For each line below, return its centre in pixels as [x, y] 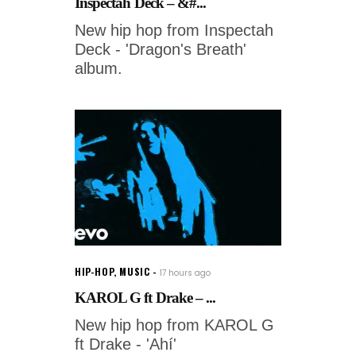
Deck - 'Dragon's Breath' [161, 49]
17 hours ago [186, 273]
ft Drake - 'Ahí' [126, 344]
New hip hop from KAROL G [174, 325]
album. [99, 68]
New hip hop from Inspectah [174, 30]
